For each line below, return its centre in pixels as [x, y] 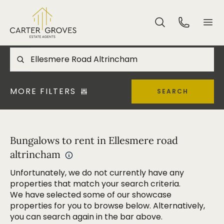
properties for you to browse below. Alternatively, [107, 206]
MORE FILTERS [43, 91]
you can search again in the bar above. [86, 217]
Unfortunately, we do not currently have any [97, 173]
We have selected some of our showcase [91, 195]
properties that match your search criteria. [95, 184]
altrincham [35, 154]
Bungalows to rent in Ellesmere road [94, 140]
